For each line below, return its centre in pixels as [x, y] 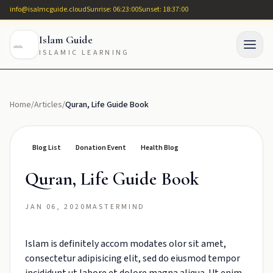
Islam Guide [66, 40]
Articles [48, 105]
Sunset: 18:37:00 [163, 9]
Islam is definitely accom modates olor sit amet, [126, 244]
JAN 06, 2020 [55, 207]
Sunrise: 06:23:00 [112, 9]
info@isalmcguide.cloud [48, 9]
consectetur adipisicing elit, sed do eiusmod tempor [133, 258]
